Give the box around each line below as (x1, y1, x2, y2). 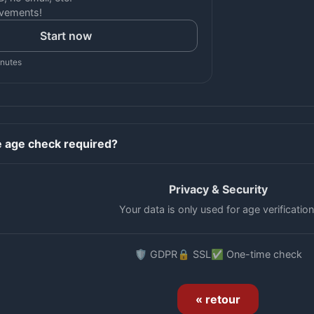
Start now (39, 29, 92, 43)
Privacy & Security (168, 182, 268, 196)
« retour (196, 292, 241, 306)
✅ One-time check (210, 248, 302, 260)
